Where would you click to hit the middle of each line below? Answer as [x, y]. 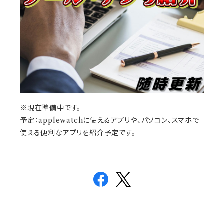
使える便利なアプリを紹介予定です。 [78, 133]
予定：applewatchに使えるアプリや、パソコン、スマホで [110, 120]
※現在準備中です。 [51, 108]
